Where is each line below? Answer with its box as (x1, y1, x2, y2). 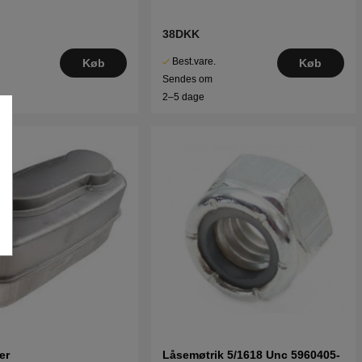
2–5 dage (162, 91, 205, 103)
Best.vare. (172, 56, 217, 68)
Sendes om (162, 74, 213, 86)
